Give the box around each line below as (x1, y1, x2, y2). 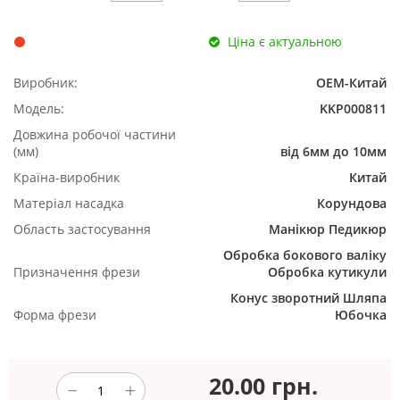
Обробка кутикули (268, 263, 387, 281)
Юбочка (335, 306, 387, 324)
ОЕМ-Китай (316, 74, 387, 92)
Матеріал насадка (13, 195, 124, 212)
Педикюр (329, 221, 387, 238)
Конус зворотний (230, 289, 339, 307)
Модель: (13, 100, 64, 118)
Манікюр (269, 221, 325, 238)
